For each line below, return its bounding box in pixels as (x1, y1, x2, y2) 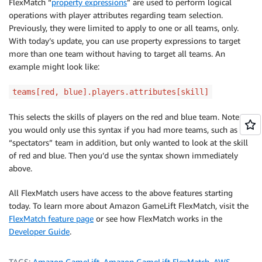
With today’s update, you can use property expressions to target (9, 36, 240, 46)
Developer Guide (9, 226, 70, 237)
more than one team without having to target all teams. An (9, 49, 225, 59)
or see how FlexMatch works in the (94, 213, 222, 224)
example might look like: (9, 61, 99, 72)
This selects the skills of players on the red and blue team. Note (9, 112, 239, 122)
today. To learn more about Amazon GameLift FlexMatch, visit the (9, 201, 249, 211)
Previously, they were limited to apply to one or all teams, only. (9, 23, 239, 33)
